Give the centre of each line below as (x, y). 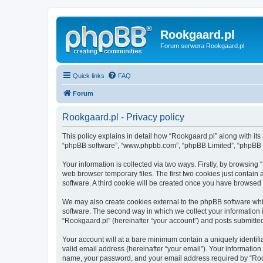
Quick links (89, 75)
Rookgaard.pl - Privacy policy (123, 117)
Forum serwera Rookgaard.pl (202, 46)
